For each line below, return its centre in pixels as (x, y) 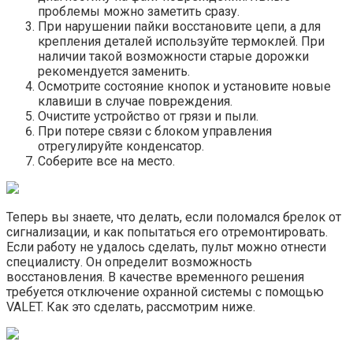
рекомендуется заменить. (114, 71)
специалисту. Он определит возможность (129, 262)
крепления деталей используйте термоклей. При (181, 41)
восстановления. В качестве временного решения (155, 277)
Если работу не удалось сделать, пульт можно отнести (166, 247)
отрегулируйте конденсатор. (121, 146)
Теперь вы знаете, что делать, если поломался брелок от (174, 217)
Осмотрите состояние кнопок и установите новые (184, 86)
